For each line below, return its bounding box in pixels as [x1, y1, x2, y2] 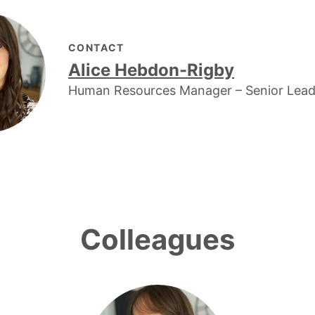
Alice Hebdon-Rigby [68, 60, 234, 80]
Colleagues [80, 222, 235, 257]
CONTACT [68, 41, 124, 53]
